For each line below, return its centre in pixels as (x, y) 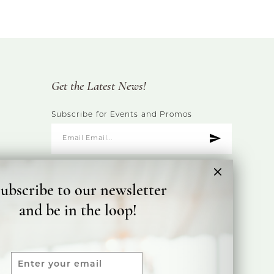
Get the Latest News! (98, 86)
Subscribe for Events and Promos (122, 115)
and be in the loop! (78, 211)
